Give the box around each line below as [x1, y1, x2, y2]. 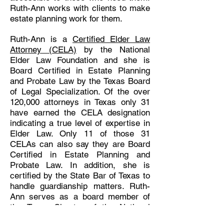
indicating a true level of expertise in [10, 118, 150, 128]
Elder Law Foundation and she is [10, 55, 150, 65]
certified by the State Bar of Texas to [10, 170, 150, 180]
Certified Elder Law [72, 34, 150, 44]
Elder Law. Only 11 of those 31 [10, 128, 150, 138]
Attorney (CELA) [10, 44, 76, 54]
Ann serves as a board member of [10, 191, 150, 201]
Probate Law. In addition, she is [10, 160, 150, 170]
